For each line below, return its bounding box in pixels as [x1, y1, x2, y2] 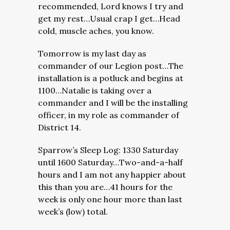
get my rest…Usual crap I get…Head [38, 13, 180, 24]
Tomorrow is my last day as [38, 48, 146, 59]
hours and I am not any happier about [38, 169, 186, 180]
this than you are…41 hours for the [38, 182, 172, 192]
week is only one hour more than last [38, 194, 182, 204]
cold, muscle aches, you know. [38, 26, 154, 36]
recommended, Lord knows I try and [38, 1, 183, 11]
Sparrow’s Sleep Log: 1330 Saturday [38, 145, 178, 155]
